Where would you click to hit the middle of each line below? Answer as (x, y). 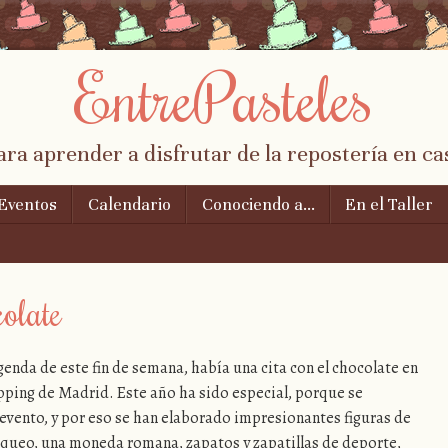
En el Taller (389, 205)
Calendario (129, 205)
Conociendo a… (258, 205)
